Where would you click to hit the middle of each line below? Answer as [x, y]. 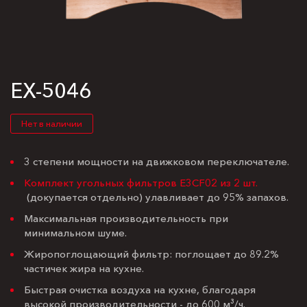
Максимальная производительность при [126, 218]
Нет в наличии [52, 123]
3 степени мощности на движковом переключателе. [157, 161]
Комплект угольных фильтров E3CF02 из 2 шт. [141, 182]
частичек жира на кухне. [84, 268]
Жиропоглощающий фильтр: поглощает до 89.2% [151, 254]
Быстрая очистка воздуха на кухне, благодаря [140, 289]
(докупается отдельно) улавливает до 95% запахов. [156, 197]
